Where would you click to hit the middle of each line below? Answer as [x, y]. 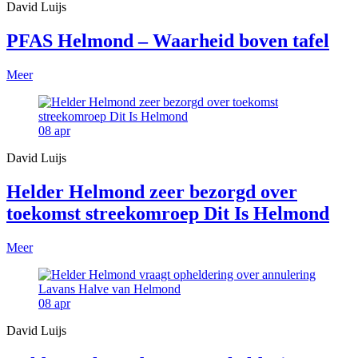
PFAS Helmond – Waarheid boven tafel [168, 40]
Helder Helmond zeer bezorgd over [152, 191]
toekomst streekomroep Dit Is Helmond [168, 213]
